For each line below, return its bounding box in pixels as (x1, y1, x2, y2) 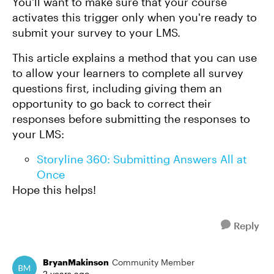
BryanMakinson (43, 256, 109, 267)
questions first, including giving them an (12, 81, 222, 95)
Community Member (112, 256, 194, 267)
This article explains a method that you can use (12, 50, 257, 64)
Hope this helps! (12, 182, 96, 196)
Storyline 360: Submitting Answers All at (37, 152, 246, 166)
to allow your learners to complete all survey (12, 65, 243, 80)
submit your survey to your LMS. (12, 25, 180, 39)
